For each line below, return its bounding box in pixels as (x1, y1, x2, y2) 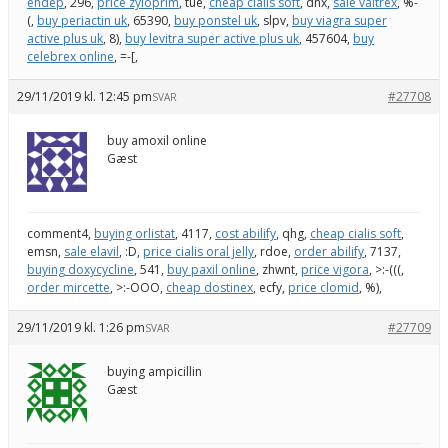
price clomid (288, 278, 359, 296)
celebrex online (27, 47, 114, 65)
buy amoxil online (107, 131, 207, 149)
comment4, (27, 224, 94, 242)
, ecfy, (253, 278, 288, 296)
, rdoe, (254, 242, 294, 260)
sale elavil (64, 242, 119, 260)
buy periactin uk (37, 11, 127, 29)
